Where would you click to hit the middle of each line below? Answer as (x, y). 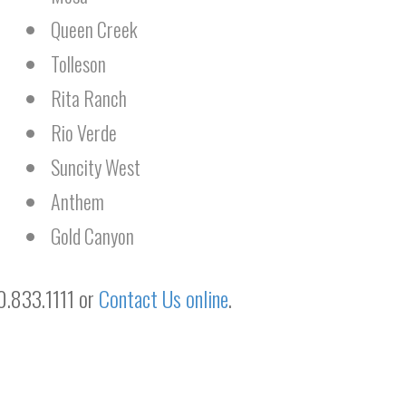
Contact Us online (164, 298)
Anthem (77, 201)
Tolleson (78, 63)
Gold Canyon (92, 236)
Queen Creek (94, 29)
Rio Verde (84, 132)
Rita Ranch (89, 98)
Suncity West (96, 167)
